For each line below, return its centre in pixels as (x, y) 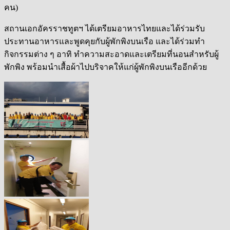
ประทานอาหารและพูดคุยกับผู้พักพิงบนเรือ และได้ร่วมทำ (104, 41)
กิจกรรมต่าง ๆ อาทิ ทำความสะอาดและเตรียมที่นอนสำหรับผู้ (111, 54)
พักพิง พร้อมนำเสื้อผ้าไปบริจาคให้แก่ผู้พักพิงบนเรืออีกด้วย (106, 67)
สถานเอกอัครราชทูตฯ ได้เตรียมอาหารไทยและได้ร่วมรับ (104, 28)
